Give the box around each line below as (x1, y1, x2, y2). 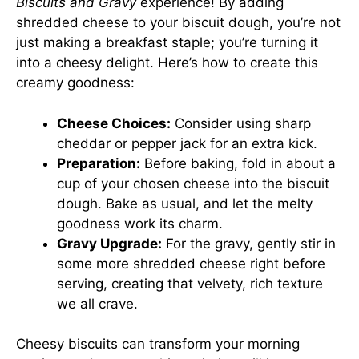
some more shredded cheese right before (57, 255, 325, 272)
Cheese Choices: (57, 115, 171, 131)
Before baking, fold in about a (140, 155, 336, 171)
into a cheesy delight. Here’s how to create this (16, 54, 318, 71)
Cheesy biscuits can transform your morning (16, 336, 300, 352)
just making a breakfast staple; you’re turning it (16, 34, 318, 50)
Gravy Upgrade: (57, 235, 162, 252)
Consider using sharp (171, 115, 311, 131)
